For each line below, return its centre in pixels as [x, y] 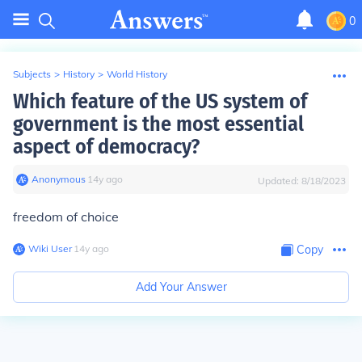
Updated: [280, 181]
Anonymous [59, 179]
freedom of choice [66, 217]
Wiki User [50, 248]
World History [137, 74]
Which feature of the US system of [160, 101]
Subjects [32, 74]
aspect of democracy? [106, 147]
